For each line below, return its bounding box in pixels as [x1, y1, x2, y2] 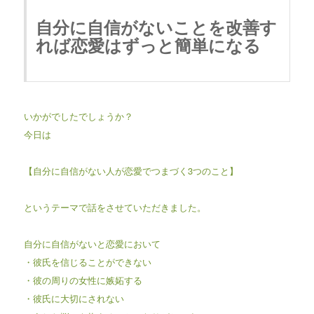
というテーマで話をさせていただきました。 [23, 200, 206, 214]
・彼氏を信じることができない [23, 254, 151, 268]
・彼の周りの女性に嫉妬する [23, 273, 142, 287]
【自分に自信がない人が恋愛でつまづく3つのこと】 [23, 163, 238, 177]
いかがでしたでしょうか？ [23, 109, 133, 123]
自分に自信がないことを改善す [35, 14, 277, 39]
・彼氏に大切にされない [23, 291, 124, 305]
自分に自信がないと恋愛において [23, 236, 161, 250]
